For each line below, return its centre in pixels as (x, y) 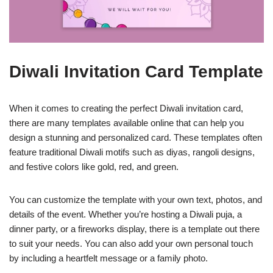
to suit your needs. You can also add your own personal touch (131, 243)
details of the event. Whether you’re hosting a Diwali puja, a (126, 214)
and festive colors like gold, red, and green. (94, 167)
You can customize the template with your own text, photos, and (136, 200)
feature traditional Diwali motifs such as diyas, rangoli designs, (132, 152)
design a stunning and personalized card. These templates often (136, 137)
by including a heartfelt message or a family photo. (108, 258)
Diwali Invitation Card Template (136, 72)
